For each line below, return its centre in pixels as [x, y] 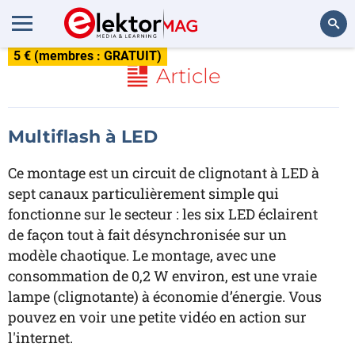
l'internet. [40, 338]
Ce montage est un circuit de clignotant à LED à [164, 173]
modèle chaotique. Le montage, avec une [142, 255]
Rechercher [311, 67]
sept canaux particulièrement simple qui [143, 193]
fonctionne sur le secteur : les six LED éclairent [163, 214]
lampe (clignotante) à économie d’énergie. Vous [165, 296]
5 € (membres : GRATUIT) [88, 56]
